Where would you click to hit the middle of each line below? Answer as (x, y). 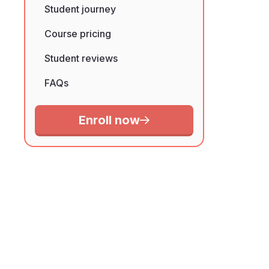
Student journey (80, 9)
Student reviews (81, 58)
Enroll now (109, 120)
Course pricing (78, 34)
